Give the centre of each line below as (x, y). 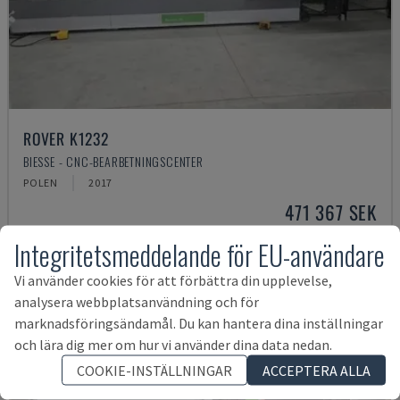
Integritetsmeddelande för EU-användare (200, 254)
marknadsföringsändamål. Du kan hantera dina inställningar (199, 323)
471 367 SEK (331, 212)
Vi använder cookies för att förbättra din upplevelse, (173, 280)
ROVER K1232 (66, 138)
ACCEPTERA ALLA (317, 370)
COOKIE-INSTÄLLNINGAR (154, 370)
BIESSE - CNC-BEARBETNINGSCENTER (113, 161)
